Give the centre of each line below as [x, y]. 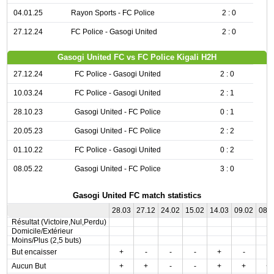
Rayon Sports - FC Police [113, 13]
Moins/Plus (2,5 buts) [46, 240]
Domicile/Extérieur [42, 231]
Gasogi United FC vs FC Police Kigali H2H [137, 57]
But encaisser [34, 252]
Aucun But [28, 266]
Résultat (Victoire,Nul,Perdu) [59, 222]
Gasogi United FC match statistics [137, 195]
